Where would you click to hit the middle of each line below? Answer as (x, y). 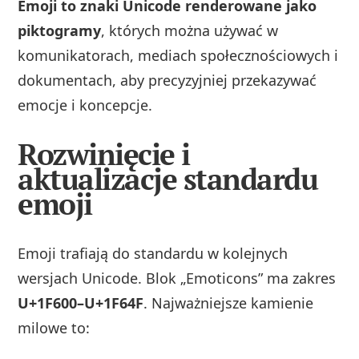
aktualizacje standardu (168, 179)
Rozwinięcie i (104, 155)
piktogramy (60, 30)
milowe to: (54, 327)
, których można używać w (190, 30)
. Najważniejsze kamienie (229, 303)
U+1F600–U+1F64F (81, 303)
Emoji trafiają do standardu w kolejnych (153, 253)
